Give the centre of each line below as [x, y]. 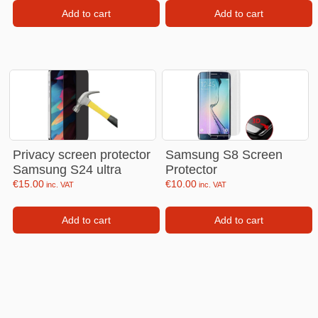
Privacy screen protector [82, 155]
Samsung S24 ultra [67, 170]
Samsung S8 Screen [224, 155]
